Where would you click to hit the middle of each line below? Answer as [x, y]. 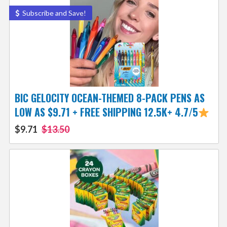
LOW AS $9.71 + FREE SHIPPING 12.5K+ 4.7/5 [106, 112]
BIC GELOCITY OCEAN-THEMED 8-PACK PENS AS [109, 98]
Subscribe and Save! [53, 13]
